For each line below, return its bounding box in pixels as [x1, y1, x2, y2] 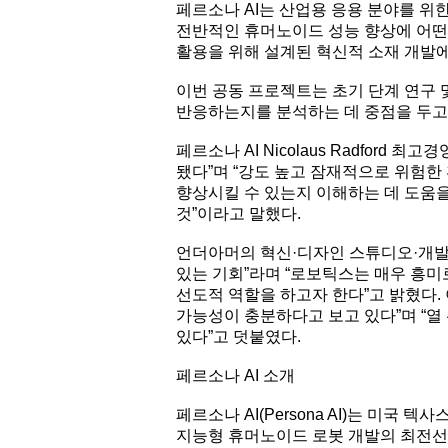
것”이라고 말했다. [176, 205, 301, 223]
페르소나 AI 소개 [176, 367, 295, 385]
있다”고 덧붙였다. [176, 328, 301, 346]
